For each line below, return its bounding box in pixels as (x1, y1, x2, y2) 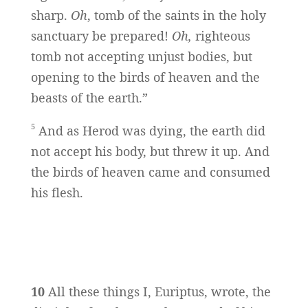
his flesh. (30, 184, 83, 201)
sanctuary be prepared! (30, 27, 172, 45)
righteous (191, 27, 250, 45)
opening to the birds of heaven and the (30, 69, 260, 86)
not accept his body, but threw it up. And (30, 143, 269, 160)
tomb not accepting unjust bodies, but (30, 48, 252, 65)
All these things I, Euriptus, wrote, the (44, 283, 271, 300)
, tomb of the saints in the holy (87, 7, 266, 24)
